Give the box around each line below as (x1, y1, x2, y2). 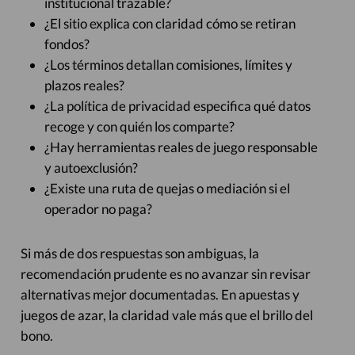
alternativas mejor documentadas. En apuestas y (20, 286, 300, 303)
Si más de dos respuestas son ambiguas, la (20, 245, 259, 261)
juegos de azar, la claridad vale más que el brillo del (20, 307, 313, 323)
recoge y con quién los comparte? (44, 118, 235, 135)
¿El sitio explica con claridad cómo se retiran (44, 15, 296, 32)
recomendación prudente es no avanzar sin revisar (20, 265, 311, 282)
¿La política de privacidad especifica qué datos (44, 97, 311, 114)
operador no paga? (44, 200, 152, 217)
